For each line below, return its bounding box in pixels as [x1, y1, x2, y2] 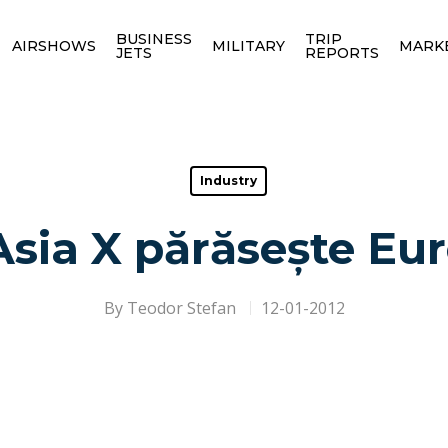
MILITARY [211, 36, 285, 55]
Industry [200, 173, 257, 188]
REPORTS [304, 43, 379, 62]
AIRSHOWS [11, 36, 96, 55]
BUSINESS [115, 29, 192, 48]
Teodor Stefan [126, 297, 236, 319]
